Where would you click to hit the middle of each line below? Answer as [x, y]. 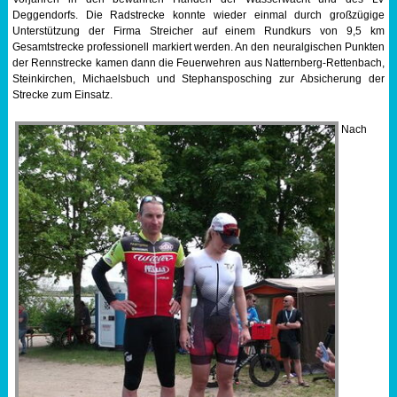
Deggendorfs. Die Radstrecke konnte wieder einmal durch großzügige [198, 16]
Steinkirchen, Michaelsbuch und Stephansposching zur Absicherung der [198, 79]
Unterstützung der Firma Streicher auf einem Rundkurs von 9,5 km [198, 31]
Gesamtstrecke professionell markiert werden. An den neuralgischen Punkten [198, 47]
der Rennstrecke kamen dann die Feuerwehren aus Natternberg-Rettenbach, [198, 63]
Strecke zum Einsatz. [62, 95]
